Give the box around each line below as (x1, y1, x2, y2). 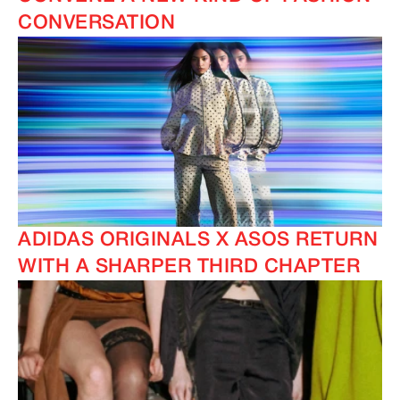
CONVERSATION (18, 14, 175, 33)
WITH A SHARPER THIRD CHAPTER (18, 258, 360, 277)
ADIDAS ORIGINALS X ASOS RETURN (18, 231, 378, 250)
